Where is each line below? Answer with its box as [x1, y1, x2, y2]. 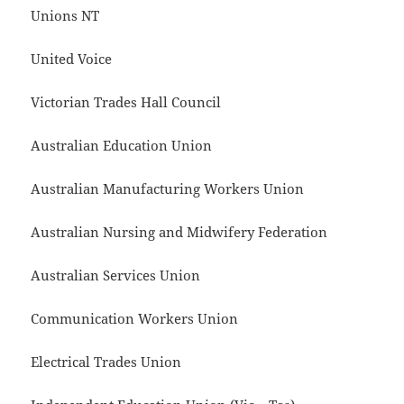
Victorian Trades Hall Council [31, 93, 222, 112]
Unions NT [31, 6, 100, 25]
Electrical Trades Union [31, 353, 182, 372]
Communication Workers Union [31, 309, 239, 328]
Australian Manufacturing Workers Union [31, 179, 305, 198]
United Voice [31, 50, 113, 69]
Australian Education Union [31, 136, 213, 155]
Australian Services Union [31, 266, 201, 285]
